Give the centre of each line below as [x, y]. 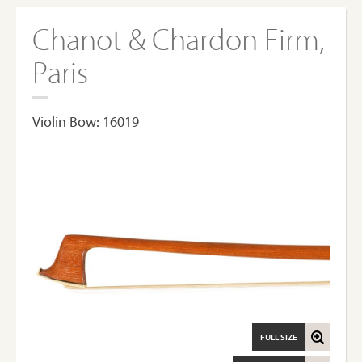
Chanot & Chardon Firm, [179, 38]
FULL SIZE [279, 337]
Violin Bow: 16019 [86, 122]
